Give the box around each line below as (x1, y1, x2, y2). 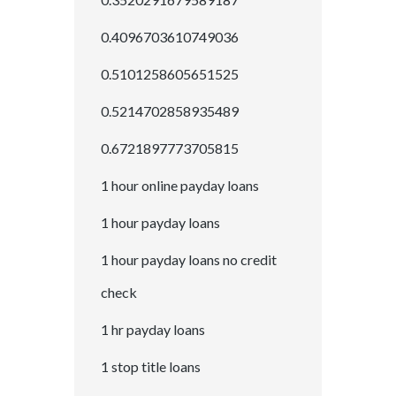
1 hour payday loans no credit (101, 251, 277, 269)
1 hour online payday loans (101, 177, 259, 194)
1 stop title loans (101, 358, 201, 376)
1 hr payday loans (101, 321, 205, 339)
